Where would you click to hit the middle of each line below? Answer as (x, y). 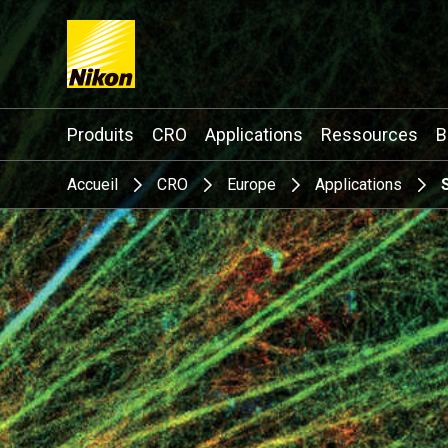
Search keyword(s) (350, 133)
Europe (252, 185)
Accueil (93, 185)
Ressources (370, 134)
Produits (101, 134)
